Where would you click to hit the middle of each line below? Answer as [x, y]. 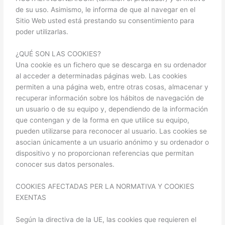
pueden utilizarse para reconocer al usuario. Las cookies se [111, 131]
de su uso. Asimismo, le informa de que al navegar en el [106, 10]
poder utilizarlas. [42, 32]
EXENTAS [31, 198]
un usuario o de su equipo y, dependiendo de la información [112, 109]
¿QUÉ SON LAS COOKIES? [59, 54]
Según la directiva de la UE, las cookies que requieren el [106, 219]
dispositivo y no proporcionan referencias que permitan [105, 153]
